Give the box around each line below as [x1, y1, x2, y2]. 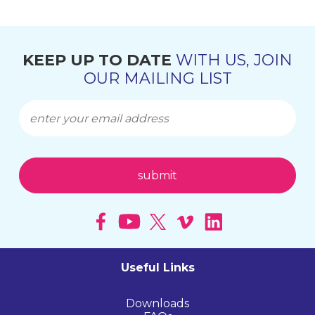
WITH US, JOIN [172, 50, 292, 70]
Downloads [126, 296, 189, 310]
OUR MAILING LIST [83, 68, 232, 88]
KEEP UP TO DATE [22, 50, 172, 70]
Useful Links [120, 260, 195, 274]
